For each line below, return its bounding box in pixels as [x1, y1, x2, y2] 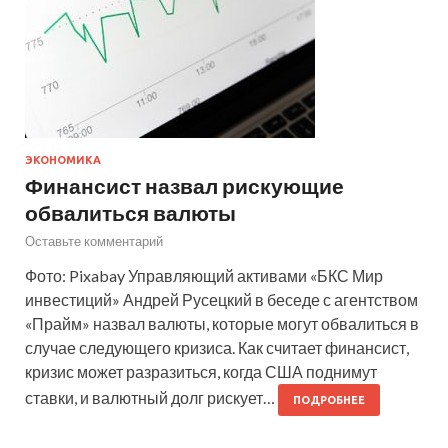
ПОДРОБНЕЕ [293, 393, 365, 406]
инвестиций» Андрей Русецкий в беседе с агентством [25, 289, 418, 309]
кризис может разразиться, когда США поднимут [25, 361, 377, 381]
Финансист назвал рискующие [25, 172, 344, 198]
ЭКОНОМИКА [25, 153, 101, 166]
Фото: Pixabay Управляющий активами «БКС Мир [25, 265, 383, 285]
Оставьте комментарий [25, 232, 163, 249]
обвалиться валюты [25, 199, 236, 225]
